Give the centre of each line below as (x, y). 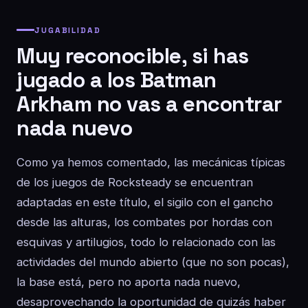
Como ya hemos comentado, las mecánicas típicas (151, 162)
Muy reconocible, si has (133, 56)
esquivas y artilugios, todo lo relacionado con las (146, 242)
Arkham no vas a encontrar (149, 104)
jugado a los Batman (117, 80)
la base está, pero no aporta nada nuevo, (129, 282)
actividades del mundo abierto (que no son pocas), (153, 262)
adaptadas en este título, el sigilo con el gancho (145, 202)
